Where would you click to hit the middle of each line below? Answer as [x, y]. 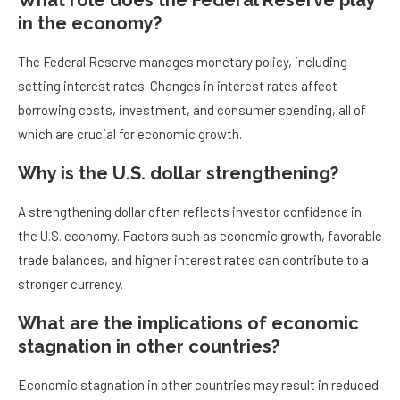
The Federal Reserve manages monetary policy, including [183, 62]
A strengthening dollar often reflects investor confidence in [190, 212]
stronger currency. [71, 284]
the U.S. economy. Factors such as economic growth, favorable [200, 236]
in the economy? [90, 24]
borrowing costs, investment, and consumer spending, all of [192, 110]
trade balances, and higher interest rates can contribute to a [193, 260]
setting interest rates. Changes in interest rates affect [178, 86]
